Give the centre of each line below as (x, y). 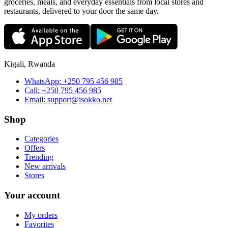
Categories (41, 139)
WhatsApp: (43, 81)
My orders (41, 215)
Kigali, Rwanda (30, 64)
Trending (39, 157)
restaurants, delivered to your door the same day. (81, 11)
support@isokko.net (80, 99)
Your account (32, 195)
